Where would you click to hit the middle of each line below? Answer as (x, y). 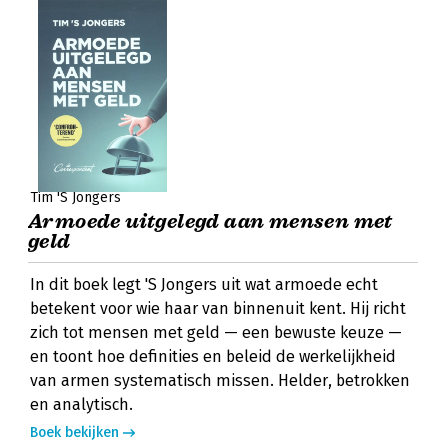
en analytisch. (81, 404)
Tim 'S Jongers (75, 197)
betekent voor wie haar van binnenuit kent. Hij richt (218, 308)
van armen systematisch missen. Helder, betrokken (220, 380)
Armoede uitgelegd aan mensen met (210, 221)
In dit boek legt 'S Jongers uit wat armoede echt (204, 284)
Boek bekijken (74, 432)
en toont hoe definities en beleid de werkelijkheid (213, 356)
